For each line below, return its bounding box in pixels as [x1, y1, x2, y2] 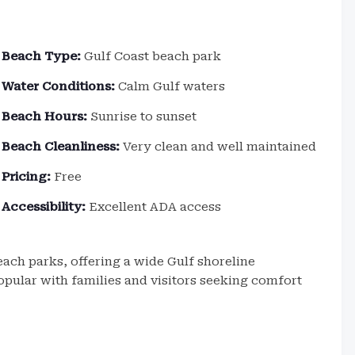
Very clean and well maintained [120, 139, 317, 154]
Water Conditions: [2, 79, 116, 94]
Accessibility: [2, 200, 86, 214]
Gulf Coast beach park [81, 49, 222, 63]
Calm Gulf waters [115, 79, 226, 94]
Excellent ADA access [86, 200, 222, 214]
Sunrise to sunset [87, 109, 197, 124]
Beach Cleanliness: [2, 139, 120, 154]
